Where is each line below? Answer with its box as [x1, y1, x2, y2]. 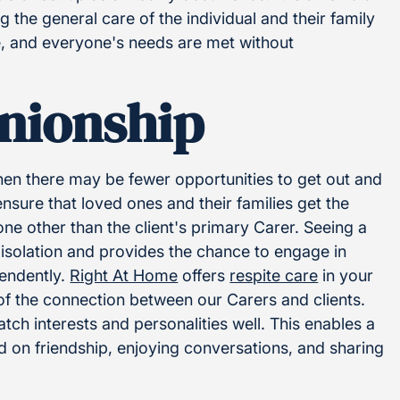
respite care [229, 266, 319, 285]
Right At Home [70, 266, 179, 285]
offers [178, 266, 230, 285]
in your [318, 266, 374, 285]
